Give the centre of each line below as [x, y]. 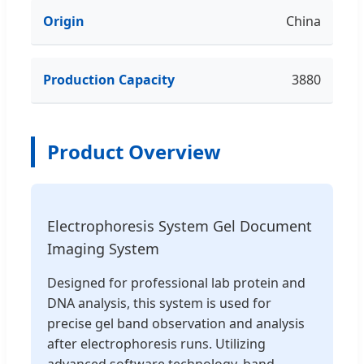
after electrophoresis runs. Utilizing [156, 343]
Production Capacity [109, 79]
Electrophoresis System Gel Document [180, 225]
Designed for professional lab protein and [176, 282]
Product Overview [134, 151]
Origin [64, 21]
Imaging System [103, 248]
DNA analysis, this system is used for [159, 303]
